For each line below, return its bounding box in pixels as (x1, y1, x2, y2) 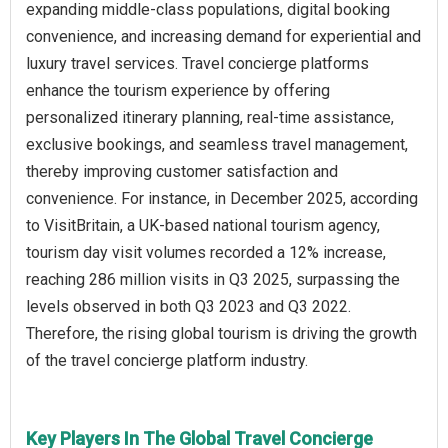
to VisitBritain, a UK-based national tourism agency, (26, 215, 380, 235)
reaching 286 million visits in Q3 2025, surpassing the (26, 269, 400, 289)
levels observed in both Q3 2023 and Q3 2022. (26, 296, 351, 316)
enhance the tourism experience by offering (26, 80, 330, 100)
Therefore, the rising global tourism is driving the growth (26, 323, 417, 343)
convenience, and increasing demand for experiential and (26, 26, 421, 46)
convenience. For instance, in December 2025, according (26, 188, 418, 208)
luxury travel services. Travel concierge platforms (26, 53, 369, 73)
